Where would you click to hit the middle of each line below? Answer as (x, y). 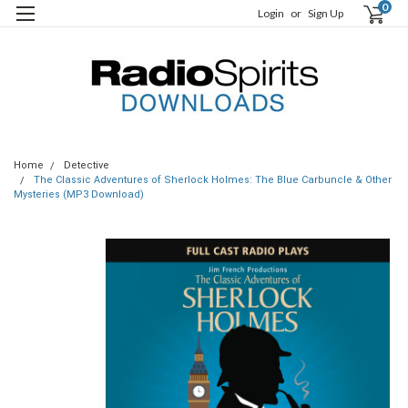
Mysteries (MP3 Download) (79, 194)
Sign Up (326, 13)
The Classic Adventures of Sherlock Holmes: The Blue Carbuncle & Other (213, 179)
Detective (87, 165)
